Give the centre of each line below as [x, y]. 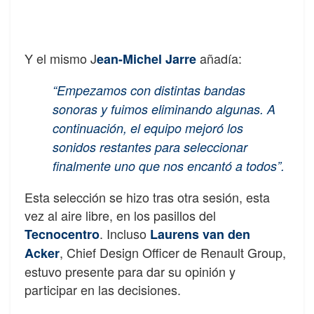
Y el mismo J [61, 59]
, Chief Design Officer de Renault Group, [173, 253]
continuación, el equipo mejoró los [148, 128]
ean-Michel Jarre [146, 59]
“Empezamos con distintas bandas [149, 90]
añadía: [219, 59]
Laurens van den [200, 234]
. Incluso [125, 234]
